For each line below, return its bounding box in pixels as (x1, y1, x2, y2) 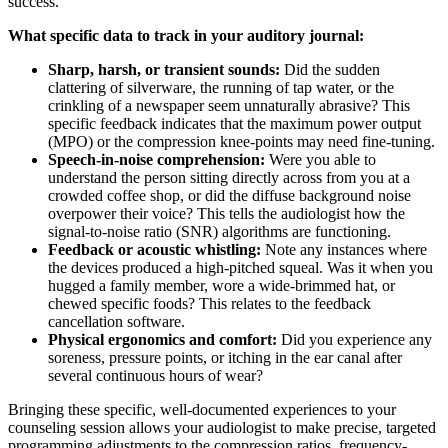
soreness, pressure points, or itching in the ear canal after (48, 348, 402, 366)
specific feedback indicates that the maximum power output (48, 114, 421, 132)
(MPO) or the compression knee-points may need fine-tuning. (48, 132, 435, 150)
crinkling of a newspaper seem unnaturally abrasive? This (48, 96, 410, 114)
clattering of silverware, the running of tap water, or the (48, 78, 394, 96)
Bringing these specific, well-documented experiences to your (8, 400, 396, 418)
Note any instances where (261, 240, 427, 258)
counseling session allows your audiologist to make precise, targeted (8, 418, 436, 436)
